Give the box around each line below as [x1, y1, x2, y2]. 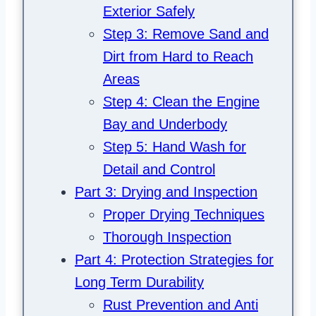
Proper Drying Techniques [103, 207, 265, 223]
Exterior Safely [103, 4, 195, 20]
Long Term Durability [75, 274, 204, 291]
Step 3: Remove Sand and [103, 26, 269, 42]
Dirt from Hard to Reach [103, 49, 253, 65]
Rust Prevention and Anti [103, 297, 258, 313]
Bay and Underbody [103, 116, 227, 133]
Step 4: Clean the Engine [103, 94, 260, 110]
